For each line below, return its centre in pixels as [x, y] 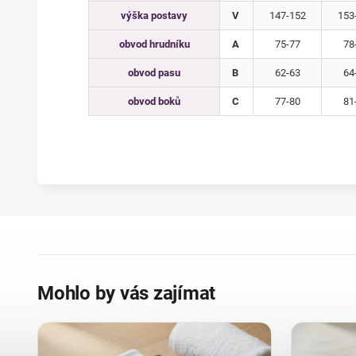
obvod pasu [154, 73]
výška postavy [154, 16]
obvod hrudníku [154, 44]
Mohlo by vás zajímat [127, 294]
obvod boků [154, 102]
